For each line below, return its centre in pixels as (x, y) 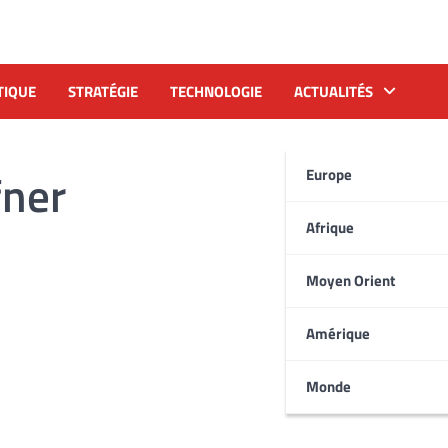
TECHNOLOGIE (216, 91)
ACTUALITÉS (333, 91)
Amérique (338, 333)
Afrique (330, 227)
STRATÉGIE (103, 91)
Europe (329, 174)
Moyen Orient (350, 280)
